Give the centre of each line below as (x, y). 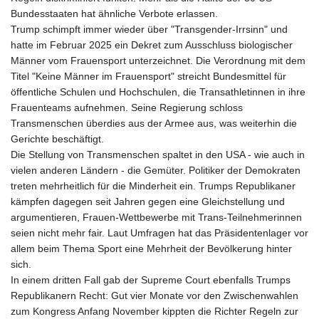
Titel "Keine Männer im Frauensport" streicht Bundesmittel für (148, 77)
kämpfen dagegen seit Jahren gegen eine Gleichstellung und (148, 202)
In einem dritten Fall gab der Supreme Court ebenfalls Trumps (151, 280)
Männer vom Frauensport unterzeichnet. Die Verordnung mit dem (158, 61)
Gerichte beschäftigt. (57, 139)
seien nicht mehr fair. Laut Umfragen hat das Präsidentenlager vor (159, 233)
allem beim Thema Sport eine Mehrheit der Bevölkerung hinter (151, 249)
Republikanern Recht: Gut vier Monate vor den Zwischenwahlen (155, 296)
